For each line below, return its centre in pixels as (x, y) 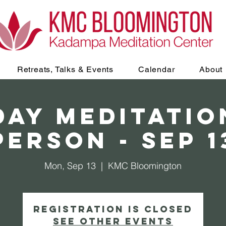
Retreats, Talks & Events (65, 69)
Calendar (156, 69)
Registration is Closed (113, 209)
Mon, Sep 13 (70, 166)
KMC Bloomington (145, 166)
